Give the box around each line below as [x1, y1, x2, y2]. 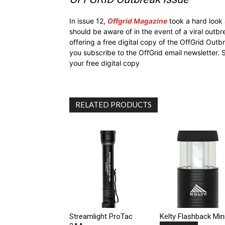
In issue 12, [69, 16, 107, 25]
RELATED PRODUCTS [75, 99, 152, 109]
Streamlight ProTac [69, 211, 133, 221]
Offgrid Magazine [107, 16, 167, 25]
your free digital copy [69, 58, 140, 67]
